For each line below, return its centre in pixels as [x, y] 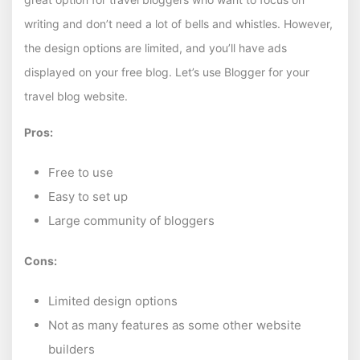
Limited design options [113, 301]
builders [72, 350]
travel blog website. [76, 96]
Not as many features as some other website [175, 325]
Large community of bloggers [131, 221]
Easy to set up [88, 197]
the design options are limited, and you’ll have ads [155, 48]
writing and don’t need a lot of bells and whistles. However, [178, 24]
